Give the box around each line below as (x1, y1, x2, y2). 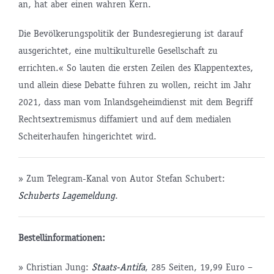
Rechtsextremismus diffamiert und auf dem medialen (18, 113, 231, 125)
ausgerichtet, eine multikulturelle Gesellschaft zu (18, 44, 218, 56)
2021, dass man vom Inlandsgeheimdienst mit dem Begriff (18, 95, 253, 108)
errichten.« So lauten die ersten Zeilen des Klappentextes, (18, 61, 253, 73)
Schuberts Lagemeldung (18, 189, 115, 201)
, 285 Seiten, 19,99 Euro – (144, 261, 253, 273)
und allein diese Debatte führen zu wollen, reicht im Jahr (18, 78, 251, 91)
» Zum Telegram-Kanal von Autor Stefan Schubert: (18, 172, 225, 184)
